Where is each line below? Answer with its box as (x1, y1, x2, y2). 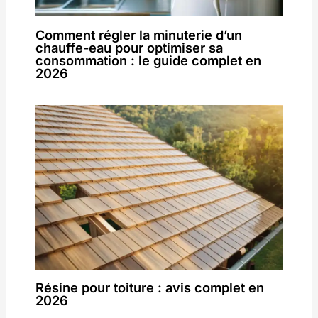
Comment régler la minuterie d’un (35, 26, 242, 43)
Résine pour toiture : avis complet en (35, 280, 264, 296)
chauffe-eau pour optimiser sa (35, 39, 223, 55)
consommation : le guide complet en (35, 52, 261, 68)
